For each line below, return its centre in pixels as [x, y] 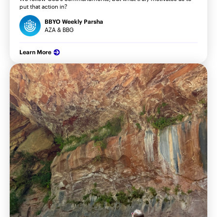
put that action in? [43, 7]
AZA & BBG [59, 30]
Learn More [35, 52]
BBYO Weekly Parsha [74, 22]
